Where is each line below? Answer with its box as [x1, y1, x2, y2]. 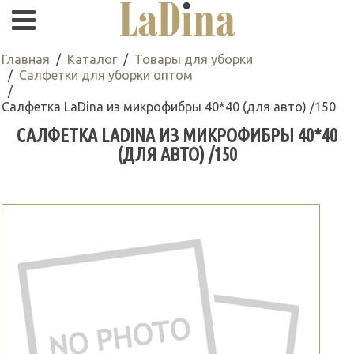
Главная [2, 52, 50, 66]
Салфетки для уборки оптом [19, 68, 193, 82]
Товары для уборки [134, 52, 253, 66]
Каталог [67, 52, 117, 66]
